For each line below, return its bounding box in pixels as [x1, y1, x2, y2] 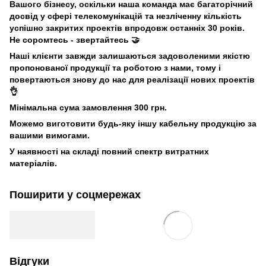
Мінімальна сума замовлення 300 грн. [9, 102, 167, 112]
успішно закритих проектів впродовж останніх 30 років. [9, 23, 245, 33]
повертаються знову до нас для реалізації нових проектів [9, 74, 255, 84]
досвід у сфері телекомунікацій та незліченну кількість [9, 11, 242, 21]
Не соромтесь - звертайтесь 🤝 [9, 34, 140, 45]
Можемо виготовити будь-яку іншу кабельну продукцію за [9, 118, 256, 128]
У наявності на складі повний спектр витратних [9, 146, 209, 156]
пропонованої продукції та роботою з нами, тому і [9, 62, 221, 72]
